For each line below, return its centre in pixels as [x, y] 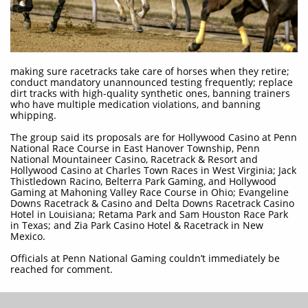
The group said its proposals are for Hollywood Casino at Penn [154, 137]
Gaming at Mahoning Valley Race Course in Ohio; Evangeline [150, 192]
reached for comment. [62, 269]
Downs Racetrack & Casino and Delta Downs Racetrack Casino [152, 203]
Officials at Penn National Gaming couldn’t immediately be [145, 258]
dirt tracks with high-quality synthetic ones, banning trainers [150, 93]
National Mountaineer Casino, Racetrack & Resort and [134, 159]
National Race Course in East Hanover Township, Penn [135, 148]
